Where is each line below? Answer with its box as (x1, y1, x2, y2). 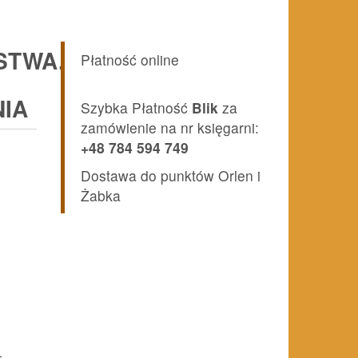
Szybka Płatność (81, 97, 188, 118)
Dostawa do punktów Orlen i (81, 165, 261, 186)
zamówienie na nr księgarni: (81, 117, 259, 138)
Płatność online (81, 50, 179, 70)
